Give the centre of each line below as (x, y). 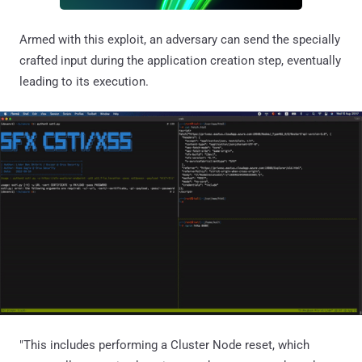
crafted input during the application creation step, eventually (180, 60)
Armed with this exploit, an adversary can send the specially (180, 39)
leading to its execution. (84, 81)
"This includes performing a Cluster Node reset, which (164, 345)
